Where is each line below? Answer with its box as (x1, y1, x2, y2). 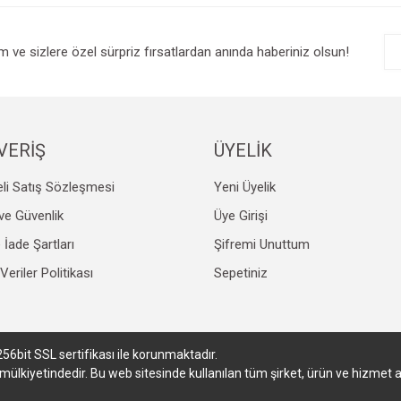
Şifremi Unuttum (213, 235, 310, 252)
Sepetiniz (213, 264, 268, 281)
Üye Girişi (213, 207, 268, 224)
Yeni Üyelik (213, 178, 276, 195)
